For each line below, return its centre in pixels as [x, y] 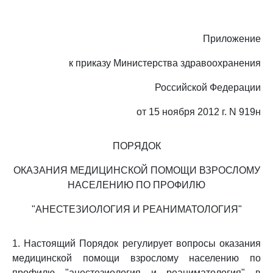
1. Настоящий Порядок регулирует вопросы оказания [136, 243]
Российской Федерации [208, 87]
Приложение [232, 39]
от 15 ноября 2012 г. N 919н [199, 112]
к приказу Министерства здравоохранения [165, 63]
